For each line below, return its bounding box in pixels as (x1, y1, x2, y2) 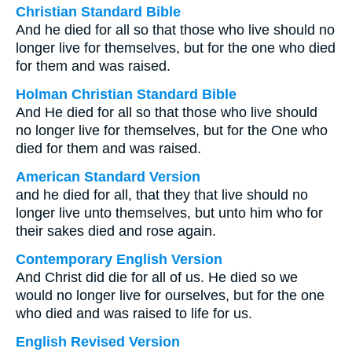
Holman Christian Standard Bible (16, 86, 236, 102)
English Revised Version (16, 334, 180, 350)
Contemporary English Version (16, 251, 222, 267)
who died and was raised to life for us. (16, 306, 252, 321)
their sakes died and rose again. (16, 223, 216, 239)
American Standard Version (16, 169, 200, 185)
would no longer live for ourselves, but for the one (16, 288, 324, 303)
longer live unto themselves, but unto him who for (16, 205, 323, 221)
